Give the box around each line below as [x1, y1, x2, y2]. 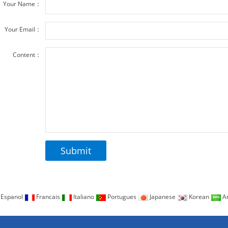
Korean [187, 192, 211, 202]
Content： [12, 50, 41, 60]
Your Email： [4, 25, 41, 34]
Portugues [106, 192, 138, 202]
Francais [35, 192, 62, 202]
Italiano [72, 192, 96, 202]
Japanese [148, 192, 177, 202]
